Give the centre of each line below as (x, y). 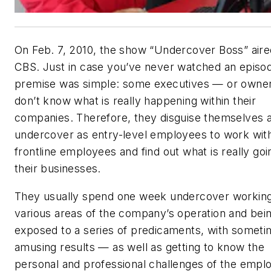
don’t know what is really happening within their (135, 101)
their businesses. (58, 169)
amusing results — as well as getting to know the (140, 247)
